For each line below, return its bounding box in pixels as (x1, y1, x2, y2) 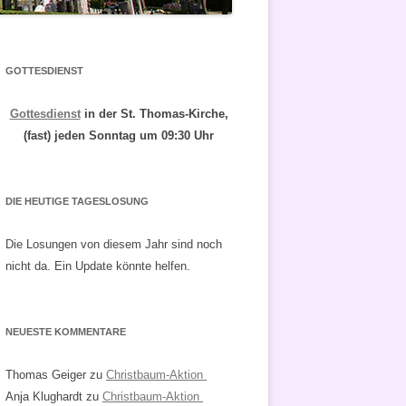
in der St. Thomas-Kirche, (80, 107, 228, 121)
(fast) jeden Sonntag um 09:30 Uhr (24, 129, 214, 142)
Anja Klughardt (5, 390, 82, 403)
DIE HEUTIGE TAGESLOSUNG (5, 196, 149, 207)
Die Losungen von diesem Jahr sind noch (5, 237, 222, 251)
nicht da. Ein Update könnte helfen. (5, 259, 190, 273)
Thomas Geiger (5, 368, 86, 382)
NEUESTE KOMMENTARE (5, 326, 126, 337)
